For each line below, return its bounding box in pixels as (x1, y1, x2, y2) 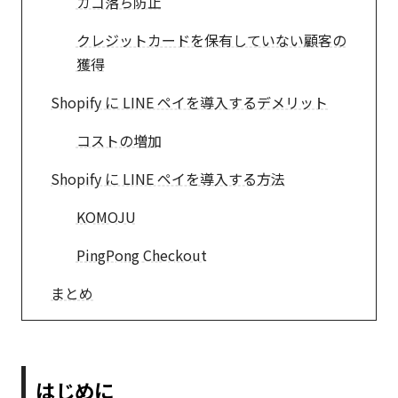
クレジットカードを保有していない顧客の (76, 28, 346, 51)
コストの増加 (76, 129, 162, 151)
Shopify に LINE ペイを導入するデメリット (51, 91, 328, 113)
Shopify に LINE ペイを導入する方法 (51, 167, 285, 189)
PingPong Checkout (76, 243, 207, 266)
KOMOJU (76, 205, 136, 227)
